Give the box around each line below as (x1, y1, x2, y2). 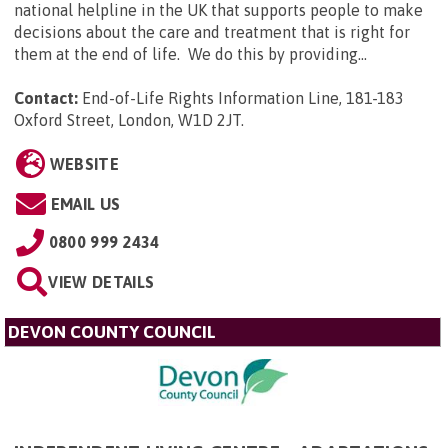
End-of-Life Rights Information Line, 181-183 (82, 88, 404, 107)
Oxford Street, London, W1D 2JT (14, 110, 241, 129)
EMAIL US (50, 194, 121, 213)
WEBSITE (49, 154, 119, 173)
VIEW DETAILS (48, 272, 155, 291)
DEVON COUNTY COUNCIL (8, 321, 216, 342)
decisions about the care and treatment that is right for (14, 22, 410, 41)
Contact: (14, 88, 78, 107)
